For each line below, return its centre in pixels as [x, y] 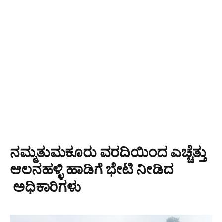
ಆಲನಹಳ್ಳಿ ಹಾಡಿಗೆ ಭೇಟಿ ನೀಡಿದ [92, 169]
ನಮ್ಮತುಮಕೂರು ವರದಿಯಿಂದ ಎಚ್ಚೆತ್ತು [108, 151]
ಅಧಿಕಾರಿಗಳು [45, 186]
